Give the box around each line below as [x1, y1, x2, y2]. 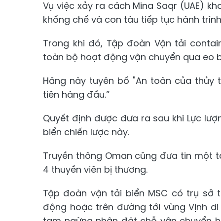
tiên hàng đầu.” [43, 88, 110, 101]
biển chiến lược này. [43, 125, 129, 138]
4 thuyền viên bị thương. [43, 163, 147, 176]
